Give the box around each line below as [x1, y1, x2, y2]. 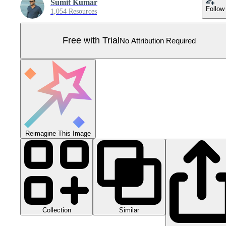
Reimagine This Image [25, 129, 91, 137]
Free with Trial [63, 35, 120, 46]
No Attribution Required [120, 36, 196, 45]
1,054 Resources [50, 7, 97, 15]
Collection [42, 206, 71, 214]
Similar [119, 206, 139, 214]
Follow [206, 5, 224, 13]
